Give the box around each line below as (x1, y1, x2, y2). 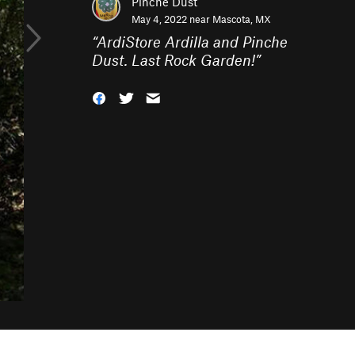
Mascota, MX (212, 13, 271, 25)
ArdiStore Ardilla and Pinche (97, 32, 288, 51)
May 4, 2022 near (132, 13, 212, 25)
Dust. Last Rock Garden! (92, 51, 255, 69)
